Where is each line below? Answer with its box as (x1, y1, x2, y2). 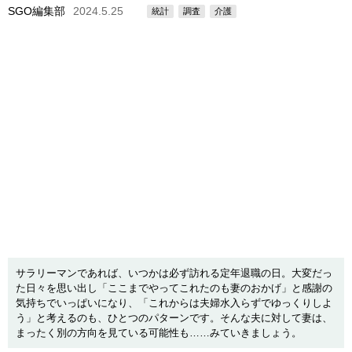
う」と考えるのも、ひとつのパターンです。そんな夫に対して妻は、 (16, 312, 332, 324)
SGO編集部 (8, 5, 65, 17)
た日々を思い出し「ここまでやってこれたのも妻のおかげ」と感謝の (16, 282, 332, 294)
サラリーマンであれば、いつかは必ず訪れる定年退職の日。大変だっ (16, 267, 332, 279)
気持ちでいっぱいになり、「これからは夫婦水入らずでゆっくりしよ (16, 297, 332, 309)
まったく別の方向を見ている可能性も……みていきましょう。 (16, 327, 302, 339)
